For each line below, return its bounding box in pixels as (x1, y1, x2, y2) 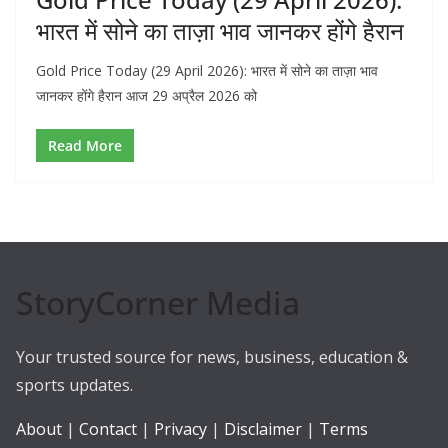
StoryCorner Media (16, 281, 300, 324)
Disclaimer (224, 418, 302, 440)
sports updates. (16, 374, 133, 396)
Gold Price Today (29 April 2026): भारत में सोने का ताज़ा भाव (36, 60, 378, 80)
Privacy (154, 418, 207, 440)
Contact (79, 418, 137, 440)
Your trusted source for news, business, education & (16, 346, 408, 368)
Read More (48, 135, 122, 155)
